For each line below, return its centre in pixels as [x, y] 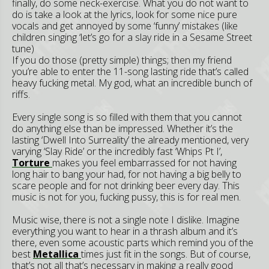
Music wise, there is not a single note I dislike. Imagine [126, 220]
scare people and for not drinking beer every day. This [126, 186]
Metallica [57, 254]
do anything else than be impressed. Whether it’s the [122, 128]
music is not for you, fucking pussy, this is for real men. [126, 197]
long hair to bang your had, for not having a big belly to [127, 174]
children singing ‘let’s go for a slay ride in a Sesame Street [132, 37]
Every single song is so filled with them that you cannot [127, 117]
